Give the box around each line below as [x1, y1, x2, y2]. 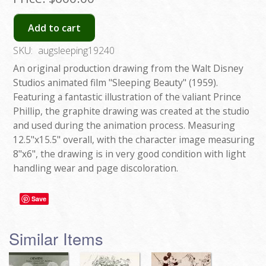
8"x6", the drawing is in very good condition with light [13, 147, 246, 161]
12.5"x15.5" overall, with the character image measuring [13, 133, 255, 147]
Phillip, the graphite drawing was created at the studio [13, 104, 249, 118]
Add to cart [28, 21, 81, 34]
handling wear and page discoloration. [13, 161, 178, 175]
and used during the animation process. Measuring [13, 119, 235, 132]
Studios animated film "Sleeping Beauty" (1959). [13, 76, 218, 90]
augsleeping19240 [38, 44, 115, 58]
